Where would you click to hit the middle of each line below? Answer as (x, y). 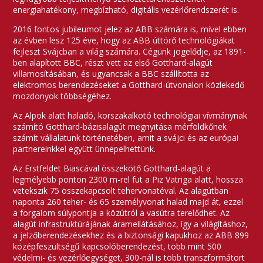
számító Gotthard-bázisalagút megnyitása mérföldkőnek (120, 127)
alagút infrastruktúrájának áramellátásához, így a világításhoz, (131, 224)
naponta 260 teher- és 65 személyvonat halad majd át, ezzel (128, 202)
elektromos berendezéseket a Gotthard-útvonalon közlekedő (129, 85)
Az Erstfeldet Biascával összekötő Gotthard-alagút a (112, 168)
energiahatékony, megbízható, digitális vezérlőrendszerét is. (126, 10)
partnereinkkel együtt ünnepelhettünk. (85, 149)
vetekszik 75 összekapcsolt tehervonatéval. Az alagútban (121, 191)
